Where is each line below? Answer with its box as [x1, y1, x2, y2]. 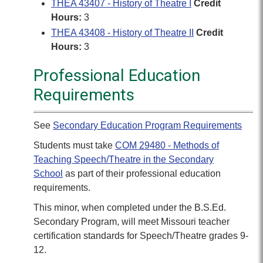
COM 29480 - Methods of [115, 140, 219, 150]
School [33, 168, 63, 178]
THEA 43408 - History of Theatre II [51, 28, 194, 38]
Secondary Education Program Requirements [53, 120, 242, 130]
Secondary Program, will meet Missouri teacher [33, 217, 230, 227]
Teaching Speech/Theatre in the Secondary [33, 154, 214, 164]
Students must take [33, 140, 115, 150]
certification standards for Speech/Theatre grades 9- [33, 231, 248, 241]
